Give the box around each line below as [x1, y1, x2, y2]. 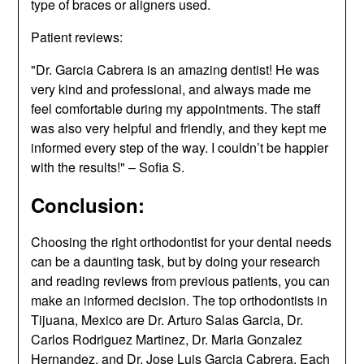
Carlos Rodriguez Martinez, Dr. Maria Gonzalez [31, 329, 303, 349]
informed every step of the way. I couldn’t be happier [31, 137, 329, 157]
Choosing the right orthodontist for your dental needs [31, 232, 332, 251]
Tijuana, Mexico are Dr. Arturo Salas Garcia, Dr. [31, 310, 304, 329]
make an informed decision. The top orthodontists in [31, 290, 328, 310]
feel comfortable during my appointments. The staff [31, 98, 322, 118]
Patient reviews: [31, 27, 123, 46]
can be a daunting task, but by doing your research [31, 251, 321, 271]
